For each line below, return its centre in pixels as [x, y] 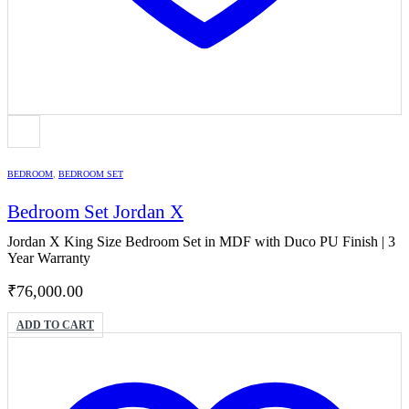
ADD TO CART [55, 325]
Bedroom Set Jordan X [95, 212]
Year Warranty [49, 258]
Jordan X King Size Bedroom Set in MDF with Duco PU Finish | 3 [201, 242]
